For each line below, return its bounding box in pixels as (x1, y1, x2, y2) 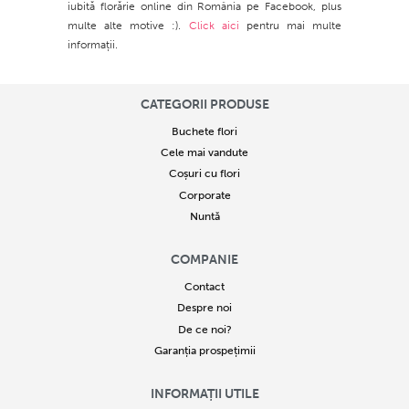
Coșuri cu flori (169, 167, 240, 181)
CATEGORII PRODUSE (140, 96, 269, 112)
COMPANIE (171, 252, 238, 267)
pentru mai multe (238, 19, 341, 33)
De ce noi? (177, 323, 232, 337)
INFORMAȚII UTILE (150, 386, 259, 403)
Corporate (178, 188, 231, 202)
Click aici (188, 19, 239, 33)
